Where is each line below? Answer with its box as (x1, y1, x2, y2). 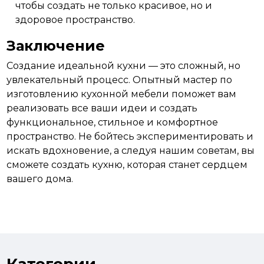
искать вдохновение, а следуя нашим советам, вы (6, 145, 255, 156)
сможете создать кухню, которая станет (6, 159, 203, 170)
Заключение (6, 37, 105, 54)
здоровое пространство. (15, 14, 136, 25)
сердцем (202, 159, 248, 170)
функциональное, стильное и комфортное (6, 117, 219, 128)
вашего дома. (6, 173, 74, 184)
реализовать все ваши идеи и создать (6, 103, 198, 114)
